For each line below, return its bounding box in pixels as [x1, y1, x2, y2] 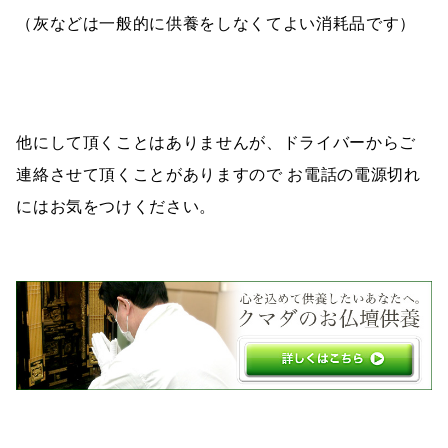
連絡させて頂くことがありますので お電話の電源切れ [16, 164, 421, 183]
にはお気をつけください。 [16, 196, 217, 215]
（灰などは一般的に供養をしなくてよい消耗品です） [16, 14, 416, 33]
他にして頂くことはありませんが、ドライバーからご [16, 132, 416, 151]
